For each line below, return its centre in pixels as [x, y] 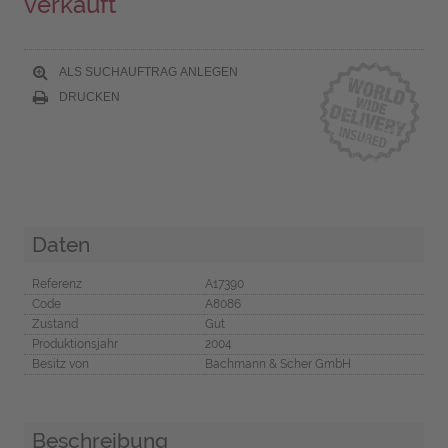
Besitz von [60, 363]
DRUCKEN [87, 96]
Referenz [56, 283]
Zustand [54, 323]
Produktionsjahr [74, 343]
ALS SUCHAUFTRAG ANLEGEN [146, 71]
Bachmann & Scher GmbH [277, 363]
